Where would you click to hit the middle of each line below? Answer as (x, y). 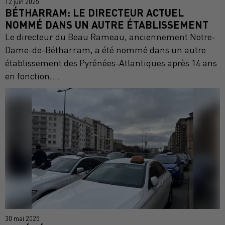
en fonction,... (32, 76)
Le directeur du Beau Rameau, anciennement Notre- (110, 37)
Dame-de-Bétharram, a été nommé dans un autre (105, 50)
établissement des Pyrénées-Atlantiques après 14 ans (111, 63)
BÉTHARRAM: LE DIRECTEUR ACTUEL (94, 12)
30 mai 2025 (22, 218)
